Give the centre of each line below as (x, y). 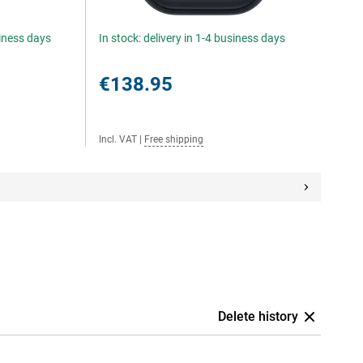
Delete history (258, 316)
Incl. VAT (118, 139)
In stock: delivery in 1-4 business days (192, 38)
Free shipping (174, 139)
